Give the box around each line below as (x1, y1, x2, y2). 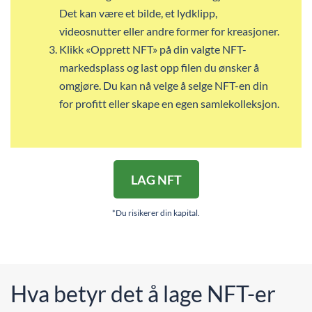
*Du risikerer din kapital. (112, 208, 200, 218)
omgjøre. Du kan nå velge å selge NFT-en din (59, 79, 268, 92)
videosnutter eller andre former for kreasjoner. (59, 24, 279, 38)
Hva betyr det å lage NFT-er (10, 280, 276, 307)
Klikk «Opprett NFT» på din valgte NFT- (59, 42, 247, 56)
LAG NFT (130, 171, 182, 187)
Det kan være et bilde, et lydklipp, (59, 6, 217, 19)
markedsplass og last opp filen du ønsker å (59, 61, 259, 74)
